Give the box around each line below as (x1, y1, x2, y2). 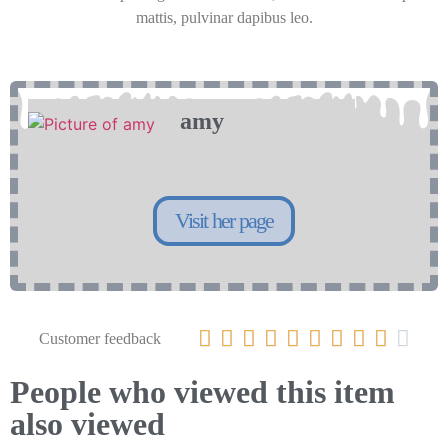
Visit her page (174, 207, 274, 233)
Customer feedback (38, 329, 161, 347)
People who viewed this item (10, 373, 395, 410)
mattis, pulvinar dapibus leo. (135, 9, 313, 27)
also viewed (10, 405, 165, 442)
